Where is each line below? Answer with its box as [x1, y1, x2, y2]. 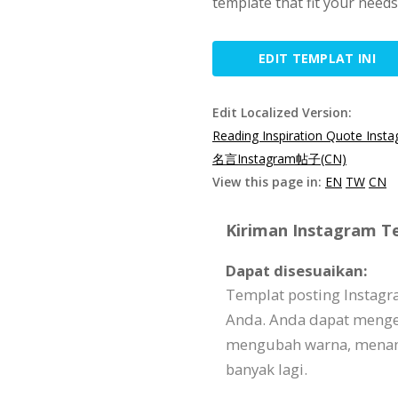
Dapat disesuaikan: [226, 260, 368, 281]
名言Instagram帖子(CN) [212, 150, 346, 167]
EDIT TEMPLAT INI [259, 50, 376, 67]
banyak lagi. [226, 359, 307, 379]
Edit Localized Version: [212, 104, 352, 121]
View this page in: [212, 173, 325, 190]
